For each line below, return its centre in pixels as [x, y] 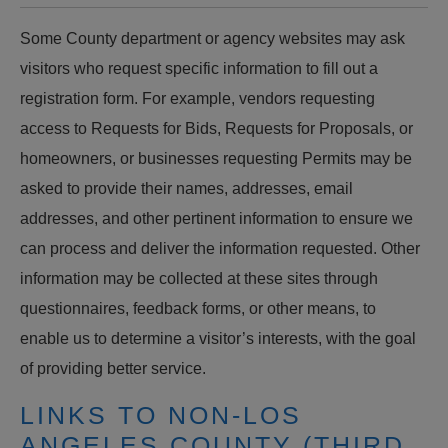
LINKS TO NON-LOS [161, 414]
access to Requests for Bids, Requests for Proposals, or [216, 128]
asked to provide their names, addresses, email [186, 188]
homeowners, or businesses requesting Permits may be [216, 158]
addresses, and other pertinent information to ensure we [216, 218]
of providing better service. [113, 368]
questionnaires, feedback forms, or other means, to [198, 308]
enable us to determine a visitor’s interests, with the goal [218, 338]
